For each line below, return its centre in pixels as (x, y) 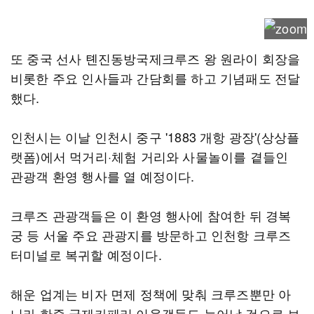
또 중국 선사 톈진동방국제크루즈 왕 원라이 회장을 (156, 58)
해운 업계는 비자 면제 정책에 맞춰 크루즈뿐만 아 (151, 294)
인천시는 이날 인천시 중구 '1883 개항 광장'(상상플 (155, 137)
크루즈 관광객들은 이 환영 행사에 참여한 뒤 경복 (151, 215)
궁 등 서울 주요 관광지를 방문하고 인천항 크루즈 (151, 235)
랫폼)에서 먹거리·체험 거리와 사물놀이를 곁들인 (150, 156)
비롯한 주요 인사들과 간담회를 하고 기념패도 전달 (156, 78)
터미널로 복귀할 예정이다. (86, 254)
